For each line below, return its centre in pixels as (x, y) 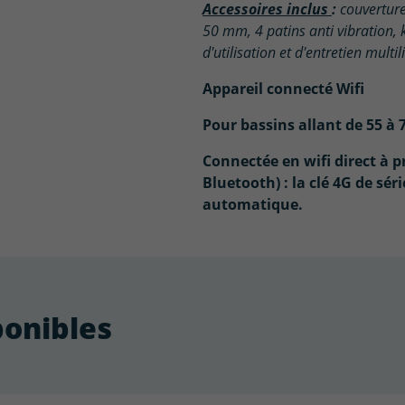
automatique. (253, 205)
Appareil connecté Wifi (283, 89)
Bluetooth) (243, 183)
